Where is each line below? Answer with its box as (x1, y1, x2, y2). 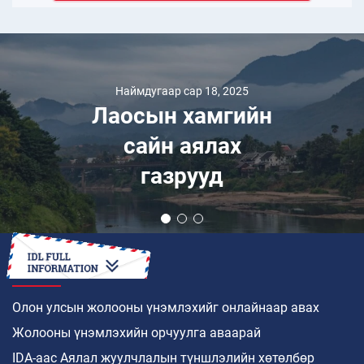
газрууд (141, 162, 223, 189)
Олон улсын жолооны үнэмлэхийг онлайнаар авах (12, 300, 319, 316)
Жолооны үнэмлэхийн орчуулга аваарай (12, 325, 261, 341)
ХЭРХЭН (12, 262, 62, 278)
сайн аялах (123, 132, 241, 159)
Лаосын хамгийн (92, 102, 272, 129)
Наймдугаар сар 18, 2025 (115, 84, 249, 97)
